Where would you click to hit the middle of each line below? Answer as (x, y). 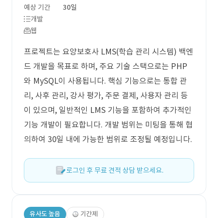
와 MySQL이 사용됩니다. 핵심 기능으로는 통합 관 (105, 81)
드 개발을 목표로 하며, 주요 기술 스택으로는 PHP (106, 66)
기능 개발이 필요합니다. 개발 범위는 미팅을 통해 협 (108, 125)
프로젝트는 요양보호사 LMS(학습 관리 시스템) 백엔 (109, 52)
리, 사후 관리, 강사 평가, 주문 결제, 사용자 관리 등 (106, 95)
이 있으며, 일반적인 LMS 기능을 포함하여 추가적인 (108, 110)
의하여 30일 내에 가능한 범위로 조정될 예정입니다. (108, 139)
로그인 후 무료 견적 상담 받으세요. (115, 170)
